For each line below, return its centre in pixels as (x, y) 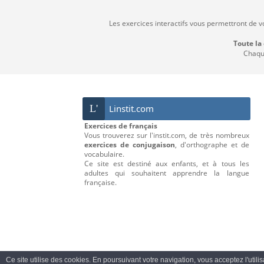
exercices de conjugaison (129, 145)
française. (100, 183)
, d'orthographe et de (212, 145)
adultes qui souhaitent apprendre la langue (166, 173)
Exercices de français (121, 126)
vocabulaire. (104, 154)
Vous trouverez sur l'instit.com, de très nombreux (166, 136)
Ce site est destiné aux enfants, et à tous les (166, 164)
